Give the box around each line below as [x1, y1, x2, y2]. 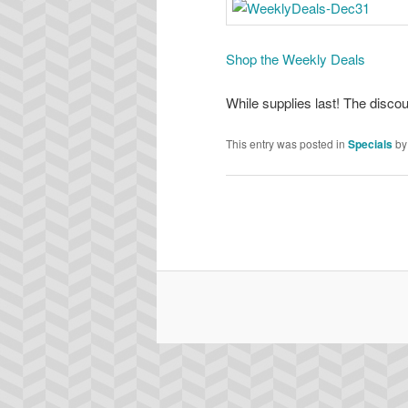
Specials [348, 136, 393, 153]
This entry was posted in [226, 136, 348, 152]
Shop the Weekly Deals [226, 48, 365, 68]
